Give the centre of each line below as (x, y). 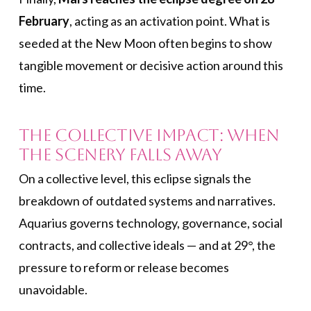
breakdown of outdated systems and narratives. (147, 201)
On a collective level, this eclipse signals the (135, 179)
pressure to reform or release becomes (124, 268)
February (44, 20)
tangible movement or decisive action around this (151, 65)
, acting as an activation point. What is (169, 20)
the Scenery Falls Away (120, 154)
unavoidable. (53, 290)
